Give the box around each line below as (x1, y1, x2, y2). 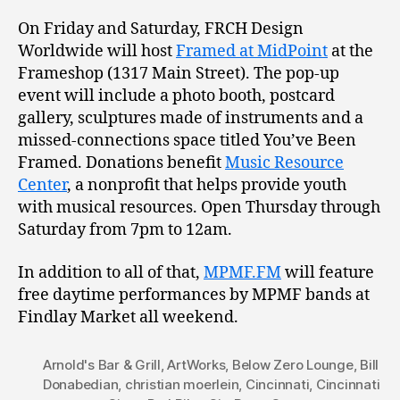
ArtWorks (167, 355, 226, 373)
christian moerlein (124, 375, 239, 393)
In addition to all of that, (18, 262, 204, 283)
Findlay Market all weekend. (18, 306, 238, 328)
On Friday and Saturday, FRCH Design (18, 19, 304, 40)
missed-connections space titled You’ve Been (18, 130, 356, 152)
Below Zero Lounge (231, 355, 354, 373)
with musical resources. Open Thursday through (18, 197, 380, 219)
